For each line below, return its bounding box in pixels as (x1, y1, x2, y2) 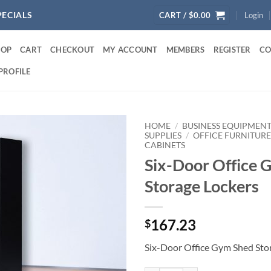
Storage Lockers (145, 175, 259, 196)
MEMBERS (166, 45, 205, 54)
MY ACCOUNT (103, 45, 158, 54)
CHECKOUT (50, 45, 95, 54)
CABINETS (145, 140, 185, 150)
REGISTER (213, 45, 251, 54)
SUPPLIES (145, 131, 181, 140)
